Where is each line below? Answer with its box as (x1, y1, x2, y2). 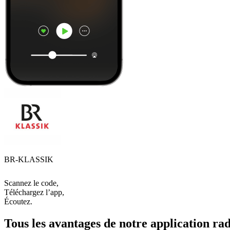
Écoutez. (4, 197, 32, 206)
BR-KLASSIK (4, 155, 53, 164)
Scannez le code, (4, 178, 59, 187)
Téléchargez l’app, (4, 187, 64, 197)
